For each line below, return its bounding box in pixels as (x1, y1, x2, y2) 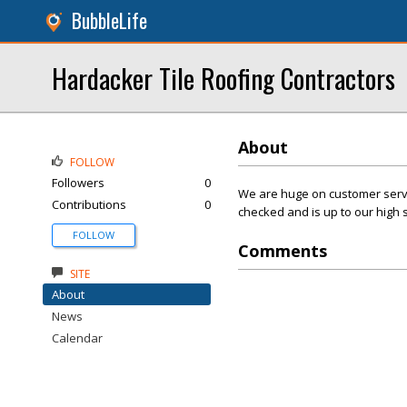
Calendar (52, 330, 103, 346)
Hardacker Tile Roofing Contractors (52, 58, 395, 97)
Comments (238, 240, 327, 262)
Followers (52, 174, 104, 191)
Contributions (52, 196, 126, 213)
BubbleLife (72, 6, 147, 35)
